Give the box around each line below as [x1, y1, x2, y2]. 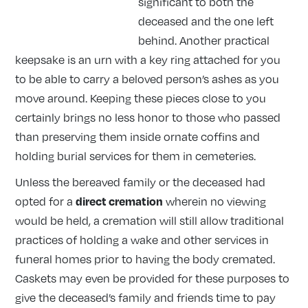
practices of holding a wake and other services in [15, 233, 269, 247]
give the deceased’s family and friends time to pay [15, 291, 276, 305]
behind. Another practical [138, 34, 270, 48]
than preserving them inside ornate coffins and [15, 130, 261, 144]
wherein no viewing [163, 195, 267, 209]
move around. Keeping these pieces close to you [15, 91, 267, 106]
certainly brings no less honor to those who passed [15, 111, 281, 125]
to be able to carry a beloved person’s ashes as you [15, 72, 280, 87]
